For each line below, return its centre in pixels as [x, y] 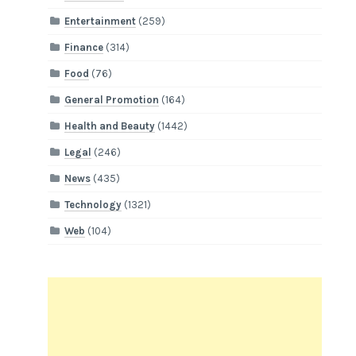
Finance [84, 48]
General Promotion [112, 100]
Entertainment [101, 21]
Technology [93, 205]
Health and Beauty [110, 126]
